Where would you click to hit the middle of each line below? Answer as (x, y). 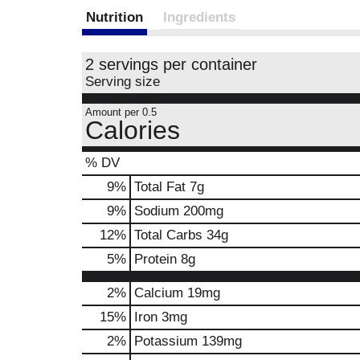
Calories (133, 130)
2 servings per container (171, 64)
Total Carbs (168, 235)
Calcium (159, 293)
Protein (155, 259)
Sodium (157, 211)
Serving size (123, 82)
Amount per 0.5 (121, 112)
